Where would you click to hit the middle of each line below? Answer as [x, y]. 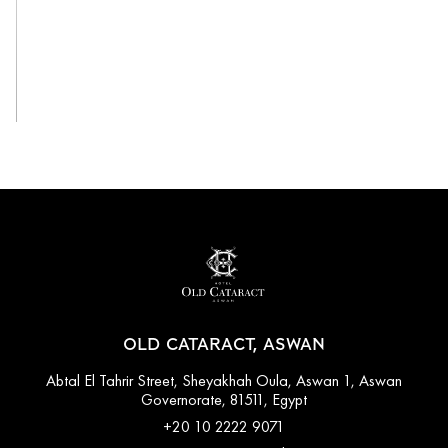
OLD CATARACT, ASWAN [224, 344]
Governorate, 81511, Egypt [224, 399]
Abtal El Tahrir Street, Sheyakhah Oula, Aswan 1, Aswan [224, 380]
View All [78, 88]
